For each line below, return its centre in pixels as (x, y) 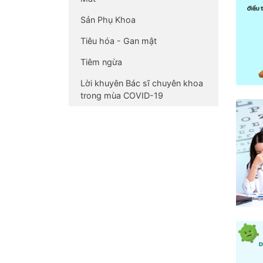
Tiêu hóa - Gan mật (119, 41)
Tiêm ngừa (101, 62)
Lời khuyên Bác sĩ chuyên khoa (142, 83)
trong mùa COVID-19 (122, 95)
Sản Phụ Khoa (108, 19)
